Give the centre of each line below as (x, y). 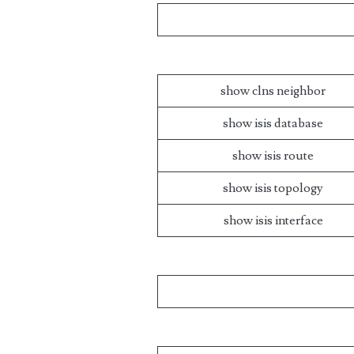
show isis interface (273, 220)
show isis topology (273, 188)
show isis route (273, 156)
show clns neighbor (273, 91)
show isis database (273, 123)
